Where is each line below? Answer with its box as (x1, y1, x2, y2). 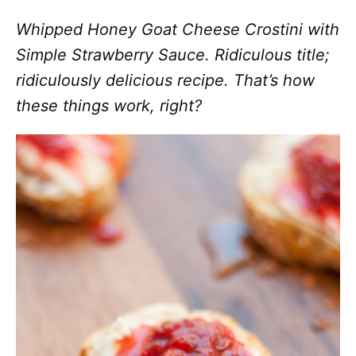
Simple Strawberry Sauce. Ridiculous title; (16, 45, 330, 64)
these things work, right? (16, 96, 202, 115)
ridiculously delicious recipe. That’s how (16, 71, 315, 90)
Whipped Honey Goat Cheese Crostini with (16, 20, 339, 39)
